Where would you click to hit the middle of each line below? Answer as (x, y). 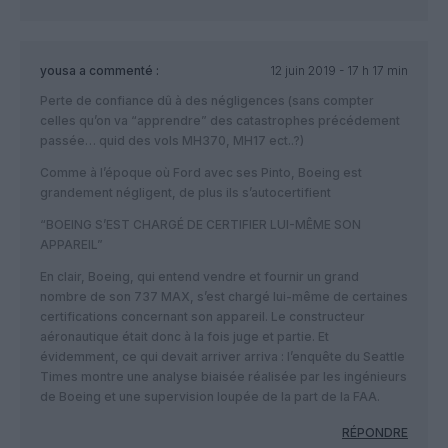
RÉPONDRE (375, 432)
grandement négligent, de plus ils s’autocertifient (185, 192)
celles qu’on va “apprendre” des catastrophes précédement (220, 120)
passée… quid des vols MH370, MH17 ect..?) (172, 140)
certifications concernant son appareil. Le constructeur (202, 316)
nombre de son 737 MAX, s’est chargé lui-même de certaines (224, 296)
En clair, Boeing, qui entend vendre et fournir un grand (199, 276)
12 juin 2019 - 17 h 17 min (338, 70)
